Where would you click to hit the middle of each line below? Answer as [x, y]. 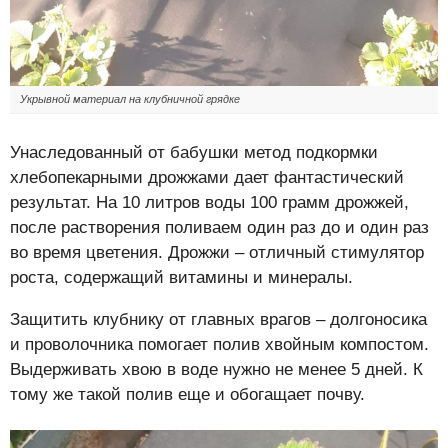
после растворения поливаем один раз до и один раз [219, 227]
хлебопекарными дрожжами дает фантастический [207, 177]
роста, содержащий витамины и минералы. [181, 277]
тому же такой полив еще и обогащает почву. [187, 394]
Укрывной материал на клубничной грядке [130, 98]
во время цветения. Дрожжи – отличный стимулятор [217, 252]
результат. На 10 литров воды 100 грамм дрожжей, [209, 202]
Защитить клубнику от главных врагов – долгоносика [218, 319]
